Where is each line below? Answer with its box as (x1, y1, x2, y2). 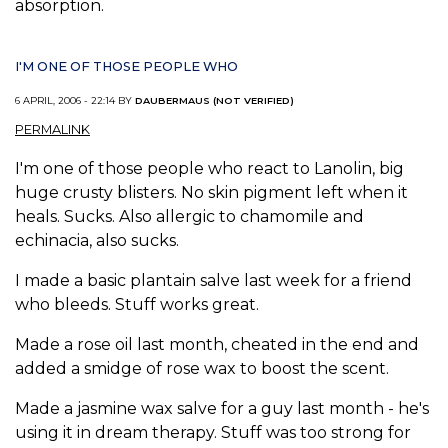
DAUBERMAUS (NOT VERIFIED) (135, 94, 294, 106)
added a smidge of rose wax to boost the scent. (15, 359, 389, 379)
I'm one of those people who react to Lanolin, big (15, 159, 404, 179)
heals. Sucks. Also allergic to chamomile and (15, 207, 364, 227)
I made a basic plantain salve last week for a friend (15, 271, 412, 291)
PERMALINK (15, 122, 90, 138)
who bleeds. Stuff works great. (15, 295, 259, 315)
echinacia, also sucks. (15, 231, 179, 251)
